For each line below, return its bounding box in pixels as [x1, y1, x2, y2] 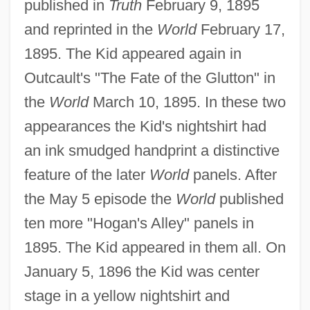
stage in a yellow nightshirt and [24, 286, 230, 304]
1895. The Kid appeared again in [24, 44, 241, 62]
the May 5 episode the [24, 190, 176, 208]
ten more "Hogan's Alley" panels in [24, 214, 254, 232]
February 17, [196, 20, 285, 38]
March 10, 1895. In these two [88, 93, 286, 111]
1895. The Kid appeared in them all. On [24, 238, 286, 256]
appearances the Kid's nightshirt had [24, 117, 266, 135]
